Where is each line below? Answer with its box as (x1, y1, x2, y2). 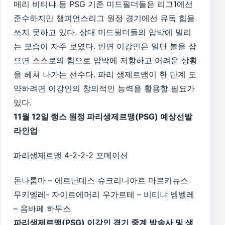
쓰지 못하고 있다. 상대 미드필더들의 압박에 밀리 (14, 27, 191, 37)
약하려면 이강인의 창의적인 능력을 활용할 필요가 (14, 83, 195, 93)
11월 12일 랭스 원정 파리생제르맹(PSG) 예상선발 (14, 111, 192, 122)
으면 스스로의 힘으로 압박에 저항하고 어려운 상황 (14, 55, 197, 65)
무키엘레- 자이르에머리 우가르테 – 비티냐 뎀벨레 (14, 189, 194, 199)
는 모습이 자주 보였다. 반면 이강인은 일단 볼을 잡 (14, 41, 196, 51)
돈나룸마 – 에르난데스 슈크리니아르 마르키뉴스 (14, 175, 188, 185)
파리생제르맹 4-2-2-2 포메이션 (14, 150, 128, 161)
